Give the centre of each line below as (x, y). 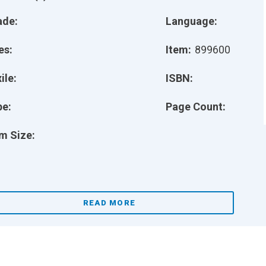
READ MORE (109, 203)
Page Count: (196, 107)
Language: (191, 21)
